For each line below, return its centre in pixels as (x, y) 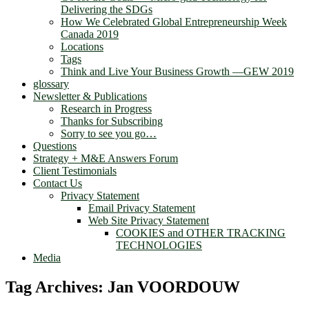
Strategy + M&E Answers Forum (106, 159)
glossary (51, 84)
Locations (82, 47)
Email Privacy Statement (142, 208)
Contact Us (58, 183)
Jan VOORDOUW (174, 287)
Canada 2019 (90, 34)
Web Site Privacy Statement (149, 221)
